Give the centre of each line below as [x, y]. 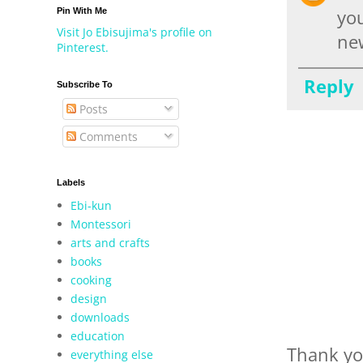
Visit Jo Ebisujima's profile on [135, 32]
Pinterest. [83, 47]
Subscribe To [85, 84]
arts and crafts [111, 242]
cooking [92, 280]
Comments [107, 137]
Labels [71, 182]
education [98, 335]
